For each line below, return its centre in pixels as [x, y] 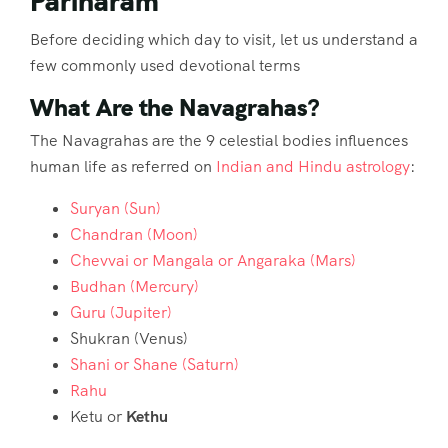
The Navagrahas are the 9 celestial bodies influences [219, 140]
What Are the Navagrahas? [174, 107]
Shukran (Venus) [129, 338]
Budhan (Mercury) [134, 286]
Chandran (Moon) [134, 234]
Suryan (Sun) [115, 208]
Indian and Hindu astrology [313, 166]
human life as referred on [123, 166]
